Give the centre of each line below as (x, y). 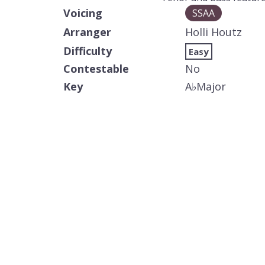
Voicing (83, 13)
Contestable (96, 68)
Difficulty (88, 51)
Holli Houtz (214, 32)
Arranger (87, 32)
